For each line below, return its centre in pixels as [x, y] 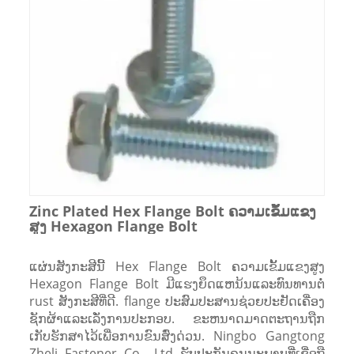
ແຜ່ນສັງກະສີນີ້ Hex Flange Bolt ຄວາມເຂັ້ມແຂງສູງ [177, 266]
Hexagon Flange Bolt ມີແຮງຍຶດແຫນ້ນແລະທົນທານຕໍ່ [177, 283]
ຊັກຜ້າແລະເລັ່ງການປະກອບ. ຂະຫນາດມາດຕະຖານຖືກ [177, 318]
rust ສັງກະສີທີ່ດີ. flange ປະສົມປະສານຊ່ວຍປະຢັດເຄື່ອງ [177, 301]
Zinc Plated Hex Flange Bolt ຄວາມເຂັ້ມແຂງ [172, 211]
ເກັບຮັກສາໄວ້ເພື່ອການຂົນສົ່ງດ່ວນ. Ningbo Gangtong [177, 335]
